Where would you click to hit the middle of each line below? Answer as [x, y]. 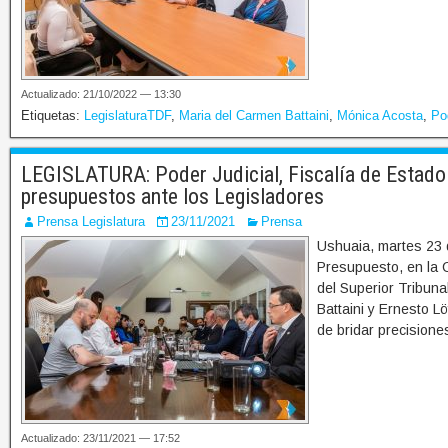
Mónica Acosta [380, 116]
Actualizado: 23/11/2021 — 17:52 [100, 438]
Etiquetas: [52, 116]
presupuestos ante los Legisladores [172, 197]
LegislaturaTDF [127, 116]
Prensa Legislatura [91, 222]
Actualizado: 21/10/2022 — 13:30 [101, 94]
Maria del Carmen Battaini [254, 116]
